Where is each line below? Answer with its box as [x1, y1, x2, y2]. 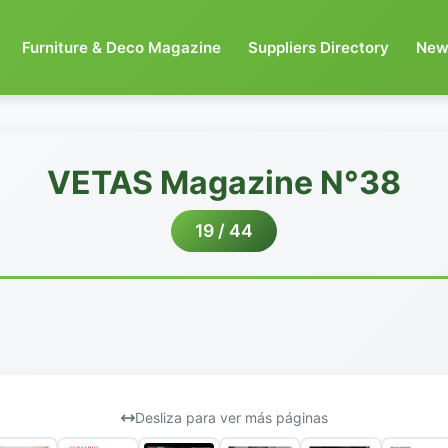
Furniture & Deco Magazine [21, 37, 221, 57]
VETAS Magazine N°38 [47, 163, 401, 202]
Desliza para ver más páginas [134, 409, 328, 426]
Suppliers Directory [248, 37, 390, 57]
